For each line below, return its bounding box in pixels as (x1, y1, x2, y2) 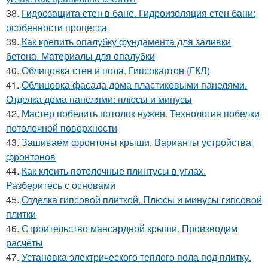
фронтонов (6, 150, 56, 163)
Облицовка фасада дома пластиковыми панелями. (22, 78, 247, 92)
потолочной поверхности (6, 121, 117, 135)
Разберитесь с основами (6, 178, 115, 192)
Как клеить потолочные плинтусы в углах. (22, 164, 206, 178)
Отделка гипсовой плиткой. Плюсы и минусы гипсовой (22, 193, 262, 206)
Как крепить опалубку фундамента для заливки (22, 35, 231, 48)
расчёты (6, 236, 43, 249)
